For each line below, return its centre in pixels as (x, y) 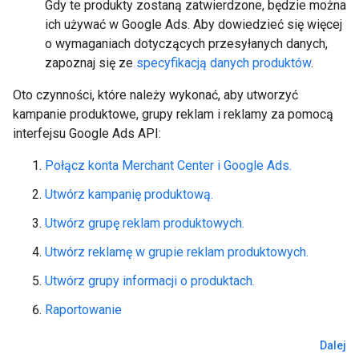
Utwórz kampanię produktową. (129, 194)
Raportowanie (83, 310)
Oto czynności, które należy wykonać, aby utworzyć (155, 95)
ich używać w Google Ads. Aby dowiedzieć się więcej (194, 24)
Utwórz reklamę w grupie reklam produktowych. (177, 252)
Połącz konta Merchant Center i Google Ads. (168, 165)
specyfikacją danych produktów (224, 63)
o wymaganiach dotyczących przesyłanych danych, (186, 44)
